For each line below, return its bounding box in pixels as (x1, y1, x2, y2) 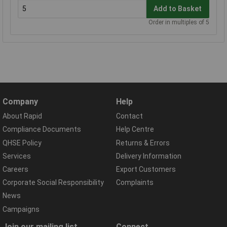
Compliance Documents (3, 125, 81, 134)
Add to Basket (154, 4, 202, 13)
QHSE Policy (3, 138, 42, 147)
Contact (116, 112, 143, 121)
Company (3, 97, 38, 107)
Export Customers (116, 165, 176, 173)
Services (3, 152, 31, 160)
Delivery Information (116, 152, 181, 160)
